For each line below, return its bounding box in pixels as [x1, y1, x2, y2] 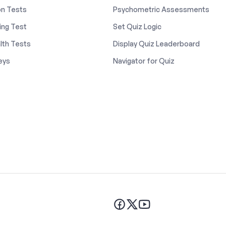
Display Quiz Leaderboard [113, 39, 200, 48]
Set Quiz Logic [113, 22, 161, 31]
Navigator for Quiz [113, 56, 175, 65]
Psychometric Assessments [113, 5, 209, 14]
